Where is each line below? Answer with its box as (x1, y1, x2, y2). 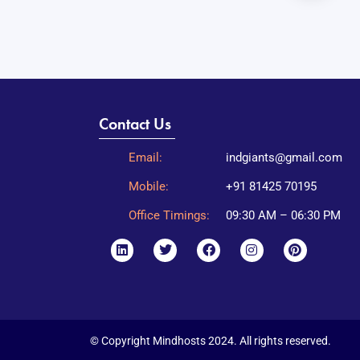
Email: (128, 150, 162, 166)
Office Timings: (128, 208, 210, 223)
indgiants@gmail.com (225, 150, 342, 166)
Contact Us (98, 113, 171, 135)
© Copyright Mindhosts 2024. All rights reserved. (90, 334, 331, 348)
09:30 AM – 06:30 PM (225, 208, 341, 223)
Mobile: (128, 179, 169, 194)
